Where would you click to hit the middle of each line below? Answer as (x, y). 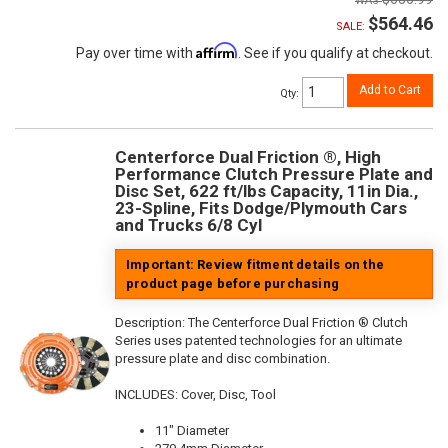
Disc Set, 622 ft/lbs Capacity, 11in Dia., (266, 191)
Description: (151, 323)
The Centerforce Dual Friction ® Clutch (298, 323)
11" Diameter (192, 431)
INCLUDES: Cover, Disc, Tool (195, 395)
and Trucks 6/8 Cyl (188, 225)
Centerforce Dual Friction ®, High (248, 157)
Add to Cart (390, 90)
